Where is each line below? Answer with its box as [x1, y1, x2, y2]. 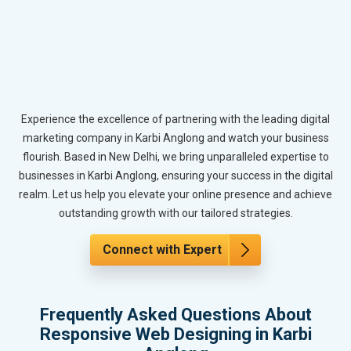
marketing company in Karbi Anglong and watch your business [22, 131, 329, 144]
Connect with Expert [103, 241, 222, 257]
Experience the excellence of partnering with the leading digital [21, 112, 330, 125]
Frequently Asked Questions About [39, 304, 312, 324]
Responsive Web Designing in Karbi [39, 324, 312, 344]
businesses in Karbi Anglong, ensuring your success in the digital [18, 168, 333, 182]
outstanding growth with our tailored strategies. [58, 206, 293, 219]
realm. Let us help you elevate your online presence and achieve [19, 187, 332, 201]
